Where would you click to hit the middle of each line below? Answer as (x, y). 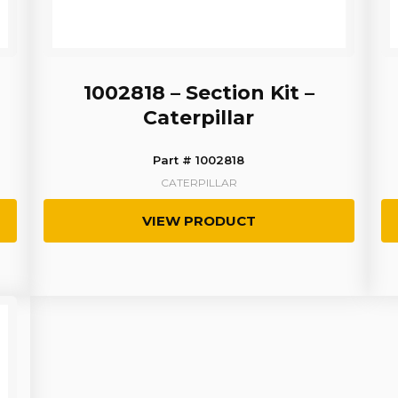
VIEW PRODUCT (199, 221)
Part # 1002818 (199, 160)
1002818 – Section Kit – (199, 93)
